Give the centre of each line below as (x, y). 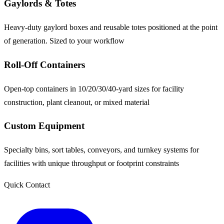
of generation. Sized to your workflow (64, 41)
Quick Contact (27, 184)
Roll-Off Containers (44, 64)
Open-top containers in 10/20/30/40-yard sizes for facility (94, 88)
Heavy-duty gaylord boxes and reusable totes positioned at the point (111, 27)
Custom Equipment (44, 126)
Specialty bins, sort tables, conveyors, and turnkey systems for (101, 149)
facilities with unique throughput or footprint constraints (91, 163)
